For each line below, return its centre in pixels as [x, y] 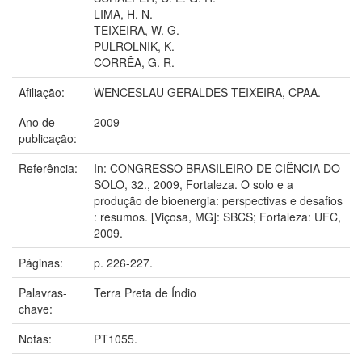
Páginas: [42, 262]
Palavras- [43, 292]
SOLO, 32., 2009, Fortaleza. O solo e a [194, 184]
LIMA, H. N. [123, 13]
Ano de [37, 122]
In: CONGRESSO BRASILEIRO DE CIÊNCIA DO [217, 168]
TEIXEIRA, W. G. [137, 29]
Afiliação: [43, 92]
